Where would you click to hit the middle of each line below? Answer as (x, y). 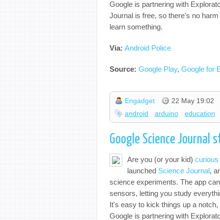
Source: (124, 69)
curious (207, 159)
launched (143, 170)
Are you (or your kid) (161, 159)
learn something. (136, 27)
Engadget (140, 101)
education (200, 114)
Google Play (158, 69)
